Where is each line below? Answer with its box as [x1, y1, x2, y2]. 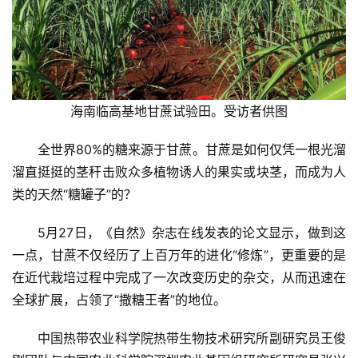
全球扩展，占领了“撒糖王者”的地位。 [12, 292, 226, 308]
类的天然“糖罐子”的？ [12, 186, 137, 203]
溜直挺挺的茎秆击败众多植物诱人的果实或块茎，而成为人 [12, 164, 346, 181]
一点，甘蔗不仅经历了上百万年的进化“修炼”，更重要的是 [12, 247, 346, 264]
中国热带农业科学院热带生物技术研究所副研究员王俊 [38, 330, 346, 347]
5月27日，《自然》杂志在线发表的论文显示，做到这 [38, 225, 346, 241]
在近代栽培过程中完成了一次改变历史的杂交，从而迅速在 [12, 269, 346, 286]
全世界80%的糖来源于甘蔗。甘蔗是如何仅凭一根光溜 [38, 141, 346, 158]
